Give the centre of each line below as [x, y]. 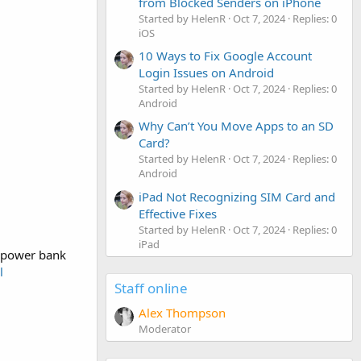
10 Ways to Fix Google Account [225, 55]
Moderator [165, 328]
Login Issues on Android [206, 72]
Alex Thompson [182, 312]
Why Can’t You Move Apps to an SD [236, 126]
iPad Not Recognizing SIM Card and [237, 196]
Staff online [151, 288]
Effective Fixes [178, 213]
